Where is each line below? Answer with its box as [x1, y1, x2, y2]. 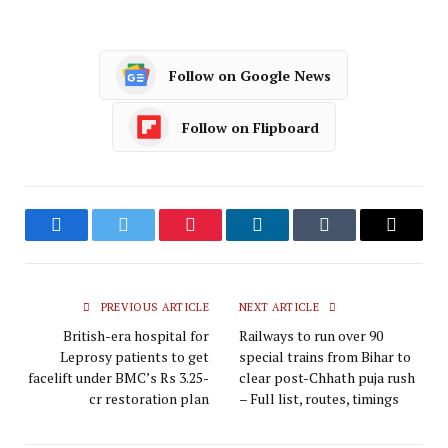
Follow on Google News [168, 65, 331, 85]
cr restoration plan [89, 389, 209, 409]
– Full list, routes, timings [239, 389, 399, 409]
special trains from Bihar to [239, 347, 411, 367]
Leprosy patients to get [60, 347, 209, 367]
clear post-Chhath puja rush [239, 368, 415, 388]
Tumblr [323, 229, 376, 250]
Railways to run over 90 [239, 326, 383, 346]
